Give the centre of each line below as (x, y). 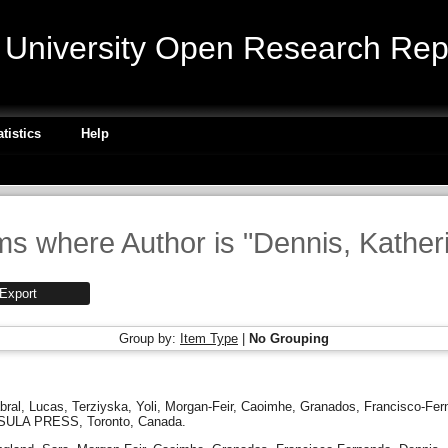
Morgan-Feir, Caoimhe (228, 406)
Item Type (209, 338)
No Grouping (289, 338)
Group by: (149, 338)
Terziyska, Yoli (114, 406)
